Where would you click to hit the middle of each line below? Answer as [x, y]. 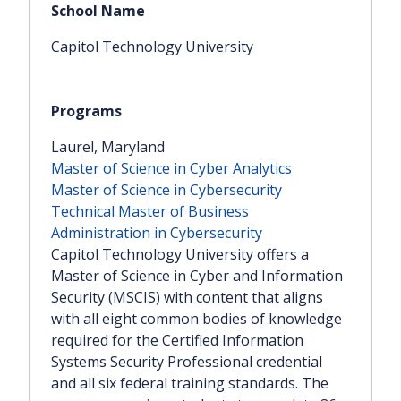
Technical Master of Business [150, 212]
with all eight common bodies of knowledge [196, 319]
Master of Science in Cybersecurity [166, 190]
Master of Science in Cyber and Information [197, 276]
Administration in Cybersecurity [157, 233]
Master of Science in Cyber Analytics [171, 169]
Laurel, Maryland [108, 147]
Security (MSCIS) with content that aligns [187, 298]
